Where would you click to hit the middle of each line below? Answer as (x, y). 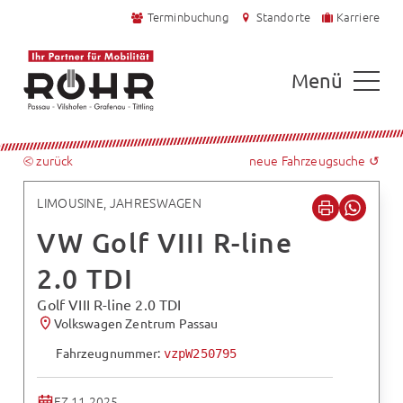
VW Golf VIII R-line (165, 242)
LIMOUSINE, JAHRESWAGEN (119, 202)
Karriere (358, 17)
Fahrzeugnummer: (110, 353)
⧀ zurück (49, 161)
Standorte (283, 17)
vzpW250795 (200, 354)
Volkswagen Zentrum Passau (136, 322)
